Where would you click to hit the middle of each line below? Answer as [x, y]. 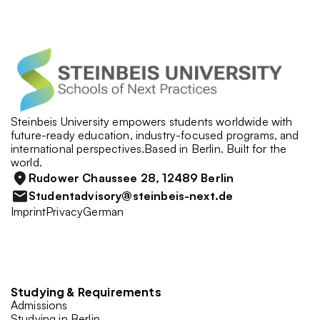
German [104, 211]
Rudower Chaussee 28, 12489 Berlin [131, 177]
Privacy [65, 211]
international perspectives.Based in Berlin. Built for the [149, 148]
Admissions [39, 305]
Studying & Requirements [86, 291]
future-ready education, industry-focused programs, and [155, 135]
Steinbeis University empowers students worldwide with [152, 121]
